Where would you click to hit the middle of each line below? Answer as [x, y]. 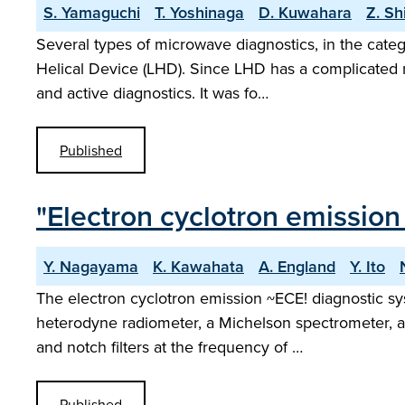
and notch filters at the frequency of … [170, 347]
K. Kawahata [198, 266]
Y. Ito [367, 266]
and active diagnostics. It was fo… [152, 93]
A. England [297, 266]
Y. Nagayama [91, 266]
